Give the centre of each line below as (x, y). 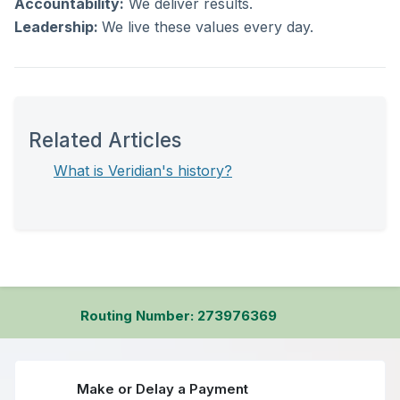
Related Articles (105, 140)
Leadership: (58, 27)
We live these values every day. (208, 27)
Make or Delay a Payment (162, 389)
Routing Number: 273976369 (178, 316)
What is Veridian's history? (143, 171)
